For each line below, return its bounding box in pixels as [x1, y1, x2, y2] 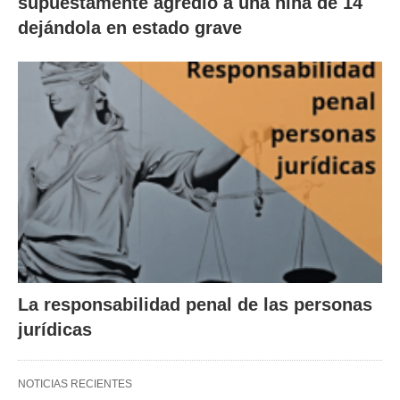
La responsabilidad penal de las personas [18, 295, 372, 315]
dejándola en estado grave [18, 17, 242, 37]
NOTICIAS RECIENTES [18, 378, 132, 391]
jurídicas [18, 320, 92, 340]
